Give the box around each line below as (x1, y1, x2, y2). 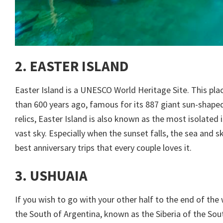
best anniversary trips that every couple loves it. (15, 142, 192, 154)
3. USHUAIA (15, 166, 88, 185)
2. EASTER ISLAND (15, 57, 128, 76)
